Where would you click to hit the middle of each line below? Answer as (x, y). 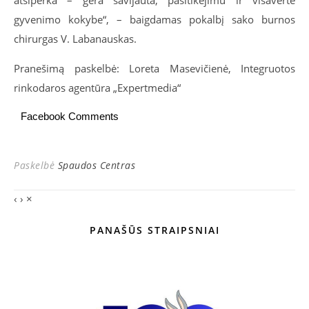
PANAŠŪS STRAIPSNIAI (154, 230)
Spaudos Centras (96, 165)
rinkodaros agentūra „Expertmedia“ (97, 87)
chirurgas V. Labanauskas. (75, 38)
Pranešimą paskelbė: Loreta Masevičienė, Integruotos (154, 68)
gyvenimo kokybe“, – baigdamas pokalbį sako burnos (154, 19)
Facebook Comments (70, 116)
